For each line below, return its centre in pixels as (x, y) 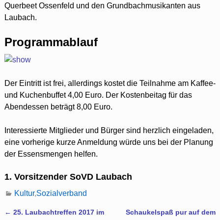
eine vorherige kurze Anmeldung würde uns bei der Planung (109, 142)
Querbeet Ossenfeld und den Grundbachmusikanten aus (102, 5)
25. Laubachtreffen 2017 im (57, 212)
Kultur (25, 193)
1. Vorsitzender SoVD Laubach (68, 177)
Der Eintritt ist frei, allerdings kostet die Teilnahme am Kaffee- (110, 83)
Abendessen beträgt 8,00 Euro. (58, 107)
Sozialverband (62, 193)
